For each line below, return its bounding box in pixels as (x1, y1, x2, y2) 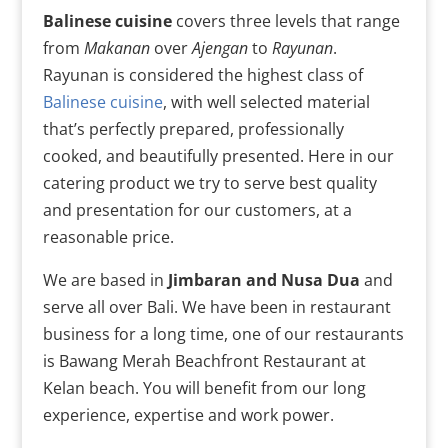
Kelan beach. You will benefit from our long (42, 377, 366, 400)
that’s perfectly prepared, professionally (42, 118, 344, 141)
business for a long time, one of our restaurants (42, 323, 404, 346)
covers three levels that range (171, 10, 400, 33)
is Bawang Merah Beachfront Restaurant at (42, 350, 366, 373)
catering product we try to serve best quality (42, 172, 377, 195)
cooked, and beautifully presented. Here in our (42, 145, 394, 168)
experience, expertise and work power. (42, 404, 334, 427)
